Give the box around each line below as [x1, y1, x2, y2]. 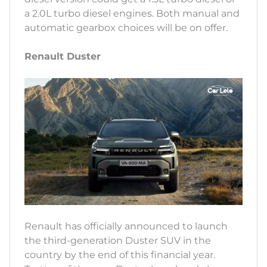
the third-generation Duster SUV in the [24, 234, 211, 246]
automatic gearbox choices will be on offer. [24, 22, 230, 34]
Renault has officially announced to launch [24, 220, 228, 232]
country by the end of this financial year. [24, 249, 215, 260]
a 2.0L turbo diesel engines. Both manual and [24, 8, 240, 20]
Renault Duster [24, 51, 101, 63]
